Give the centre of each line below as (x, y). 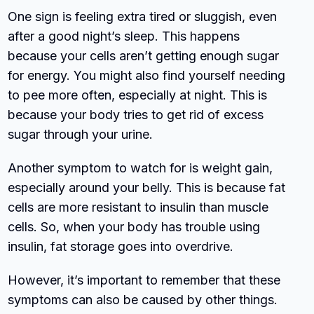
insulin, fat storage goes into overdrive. (121, 246)
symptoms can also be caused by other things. (143, 299)
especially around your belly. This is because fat (147, 187)
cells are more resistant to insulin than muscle (138, 207)
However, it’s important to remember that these (144, 280)
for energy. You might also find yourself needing (147, 75)
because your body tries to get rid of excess (136, 114)
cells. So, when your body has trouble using (134, 226)
